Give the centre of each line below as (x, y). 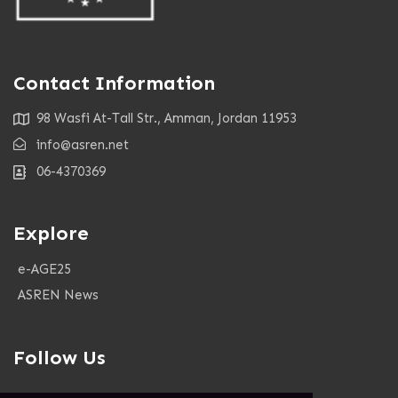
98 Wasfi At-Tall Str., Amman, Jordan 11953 (167, 118)
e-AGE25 (44, 269)
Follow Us (60, 358)
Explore (51, 233)
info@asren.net (83, 145)
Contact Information (114, 83)
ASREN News (58, 295)
